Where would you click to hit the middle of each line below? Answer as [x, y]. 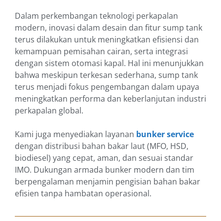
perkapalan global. [49, 111]
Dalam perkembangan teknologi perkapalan [96, 16]
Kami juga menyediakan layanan [75, 134]
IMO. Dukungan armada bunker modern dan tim [105, 170]
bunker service [165, 134]
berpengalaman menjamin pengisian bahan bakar [108, 182]
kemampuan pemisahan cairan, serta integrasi [101, 52]
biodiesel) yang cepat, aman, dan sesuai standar [104, 158]
